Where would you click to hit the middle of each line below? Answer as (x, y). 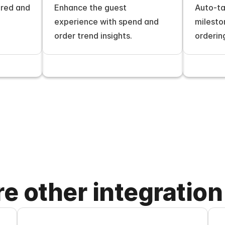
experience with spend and (106, 22)
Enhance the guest (90, 8)
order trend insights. (93, 36)
